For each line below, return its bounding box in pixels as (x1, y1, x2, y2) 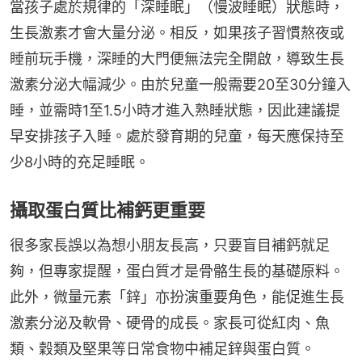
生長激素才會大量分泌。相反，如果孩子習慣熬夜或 (10, 24, 344, 42)
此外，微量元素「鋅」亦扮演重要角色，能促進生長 (10, 288, 344, 306)
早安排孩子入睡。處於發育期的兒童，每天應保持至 (10, 128, 344, 145)
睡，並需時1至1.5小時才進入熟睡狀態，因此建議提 (10, 102, 340, 120)
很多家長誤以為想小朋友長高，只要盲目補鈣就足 (10, 237, 330, 255)
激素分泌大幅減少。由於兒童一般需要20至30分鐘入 (10, 76, 351, 94)
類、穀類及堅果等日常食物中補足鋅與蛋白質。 (10, 340, 315, 358)
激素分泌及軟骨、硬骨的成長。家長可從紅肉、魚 (10, 314, 330, 332)
